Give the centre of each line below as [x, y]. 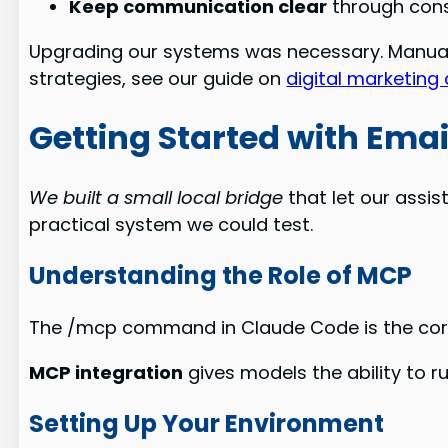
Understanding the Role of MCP [221, 275]
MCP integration [106, 372]
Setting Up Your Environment [207, 423]
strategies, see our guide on [158, 79]
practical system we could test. [171, 224]
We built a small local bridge [156, 197]
